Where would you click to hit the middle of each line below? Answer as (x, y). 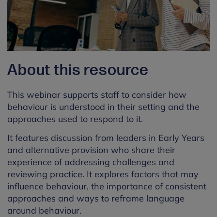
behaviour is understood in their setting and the (103, 107)
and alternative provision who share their (91, 150)
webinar (44, 95)
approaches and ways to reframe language (96, 199)
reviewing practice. (46, 174)
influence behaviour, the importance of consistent (107, 186)
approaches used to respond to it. (75, 119)
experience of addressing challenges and (91, 162)
